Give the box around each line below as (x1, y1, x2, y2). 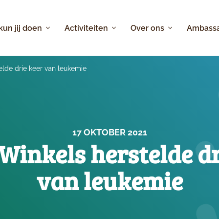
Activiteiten (64, 23, 110, 33)
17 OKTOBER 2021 (72, 127, 147, 137)
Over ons (131, 23, 167, 33)
